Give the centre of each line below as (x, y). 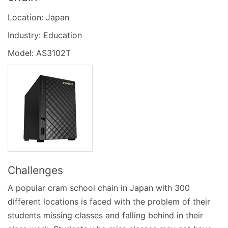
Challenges (35, 170)
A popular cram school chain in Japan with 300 (99, 188)
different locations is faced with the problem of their (109, 201)
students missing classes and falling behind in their (105, 215)
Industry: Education (45, 35)
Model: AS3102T (39, 53)
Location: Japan (38, 17)
